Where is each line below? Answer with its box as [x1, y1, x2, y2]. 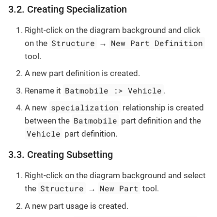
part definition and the [119, 116, 201, 126]
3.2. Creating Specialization [8, 3, 127, 15]
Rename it [25, 85, 63, 95]
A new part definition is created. [25, 68, 140, 78]
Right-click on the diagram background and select [25, 170, 206, 181]
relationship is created [121, 103, 204, 113]
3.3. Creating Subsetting [8, 149, 113, 161]
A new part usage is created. [25, 201, 128, 211]
